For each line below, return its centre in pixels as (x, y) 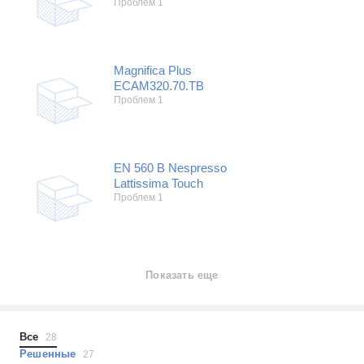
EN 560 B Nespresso (170, 168)
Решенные (51, 354)
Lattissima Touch (158, 183)
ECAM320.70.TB (159, 86)
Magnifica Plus (153, 70)
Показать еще (182, 275)
